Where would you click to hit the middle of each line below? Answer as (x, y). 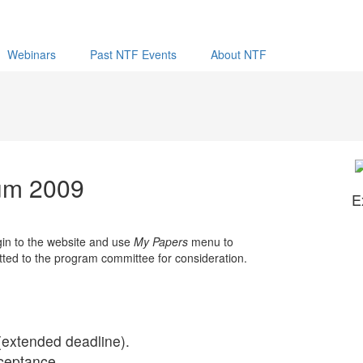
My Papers (161, 241)
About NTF (239, 54)
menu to (211, 241)
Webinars (32, 54)
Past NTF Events (133, 54)
